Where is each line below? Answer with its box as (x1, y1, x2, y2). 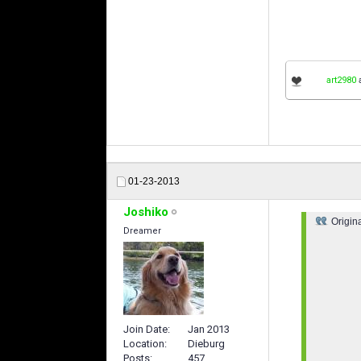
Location (123, 337, 164, 350)
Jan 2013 (188, 322, 230, 335)
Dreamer (123, 226, 161, 237)
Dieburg (188, 337, 225, 350)
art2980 (326, 75, 356, 86)
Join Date (123, 322, 168, 335)
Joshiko (123, 205, 168, 220)
